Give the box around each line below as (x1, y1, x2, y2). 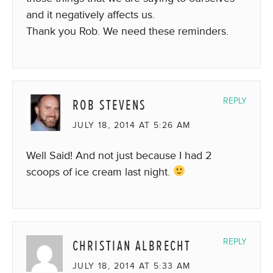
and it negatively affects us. (26, 7, 155, 21)
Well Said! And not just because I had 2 (26, 148, 212, 162)
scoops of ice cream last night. (26, 165, 173, 179)
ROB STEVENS (73, 95, 147, 115)
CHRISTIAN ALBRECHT (73, 236, 191, 255)
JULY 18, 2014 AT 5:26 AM (73, 119, 191, 130)
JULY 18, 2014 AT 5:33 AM (73, 260, 191, 271)
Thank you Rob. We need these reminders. (26, 24, 229, 38)
